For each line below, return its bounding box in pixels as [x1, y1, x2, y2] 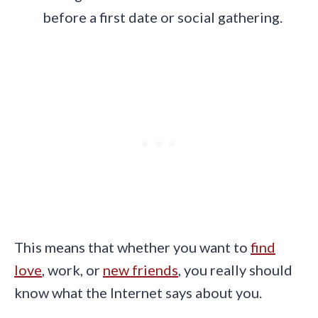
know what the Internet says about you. [14, 284, 262, 302]
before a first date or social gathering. [43, 9, 283, 26]
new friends [103, 261, 178, 279]
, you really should [178, 261, 292, 279]
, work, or [42, 261, 103, 279]
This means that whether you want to [14, 238, 251, 256]
